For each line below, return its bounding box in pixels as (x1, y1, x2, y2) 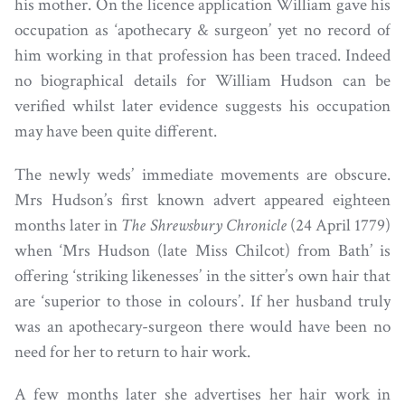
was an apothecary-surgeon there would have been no (14, 315, 391, 338)
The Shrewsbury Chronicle (121, 213, 287, 237)
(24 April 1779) (286, 213, 391, 237)
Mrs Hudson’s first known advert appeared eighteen (14, 188, 391, 212)
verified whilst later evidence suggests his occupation (14, 95, 391, 118)
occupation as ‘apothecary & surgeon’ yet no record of (14, 19, 391, 42)
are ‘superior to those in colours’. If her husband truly (14, 289, 391, 313)
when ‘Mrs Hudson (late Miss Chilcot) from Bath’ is (14, 239, 391, 262)
